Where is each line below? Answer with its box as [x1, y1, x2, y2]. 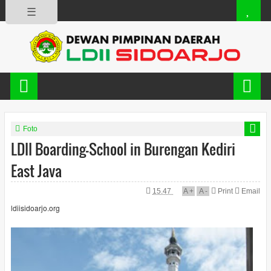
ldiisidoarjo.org [10, 203, 60, 213]
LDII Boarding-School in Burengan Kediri [10, 138, 235, 160]
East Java [10, 160, 62, 181]
